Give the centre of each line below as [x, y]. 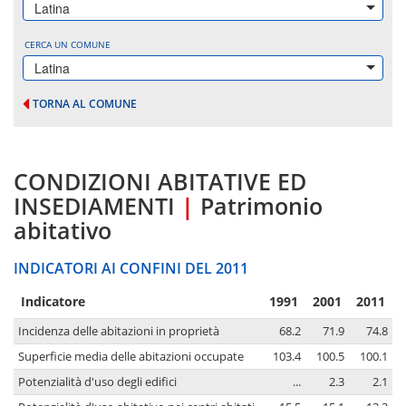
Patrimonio [261, 206]
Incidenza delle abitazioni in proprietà [119, 332]
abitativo [63, 231]
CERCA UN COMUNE [68, 44]
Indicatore [53, 302]
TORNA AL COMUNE [85, 104]
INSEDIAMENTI [94, 206]
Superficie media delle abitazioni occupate [131, 357]
